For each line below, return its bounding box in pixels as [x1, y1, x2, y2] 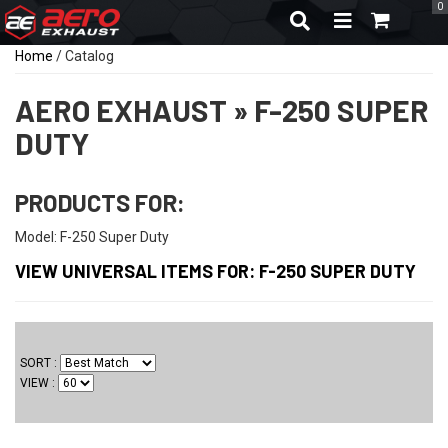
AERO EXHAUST [15, 91, 227, 128]
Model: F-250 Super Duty [15, 228, 169, 245]
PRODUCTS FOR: [15, 187, 185, 217]
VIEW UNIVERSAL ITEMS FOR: [15, 259, 259, 282]
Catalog [65, 47, 114, 64]
